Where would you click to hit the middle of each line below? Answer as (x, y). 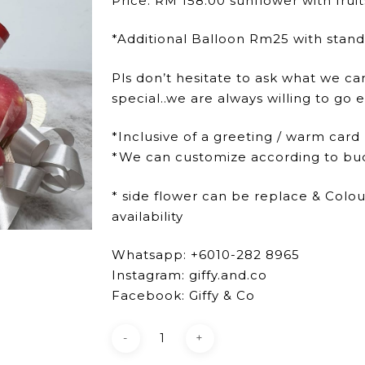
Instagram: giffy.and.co (189, 275)
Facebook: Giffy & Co (183, 295)
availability (147, 216)
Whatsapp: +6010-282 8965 (205, 255)
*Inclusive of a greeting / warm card (235, 136)
